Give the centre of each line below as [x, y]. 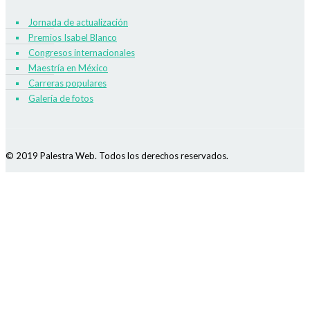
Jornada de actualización [78, 22]
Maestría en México [68, 67]
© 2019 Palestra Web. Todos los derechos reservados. [117, 155]
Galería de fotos [61, 98]
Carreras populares [67, 83]
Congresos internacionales [82, 52]
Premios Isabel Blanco [73, 37]
